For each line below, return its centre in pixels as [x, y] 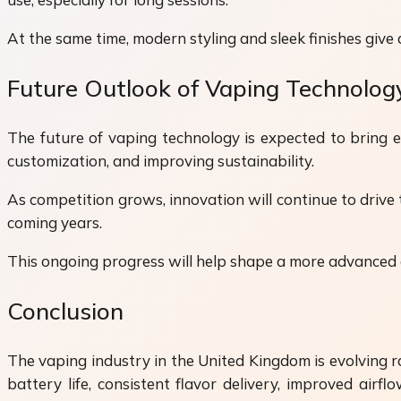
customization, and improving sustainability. [161, 161]
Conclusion [65, 311]
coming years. [55, 223]
